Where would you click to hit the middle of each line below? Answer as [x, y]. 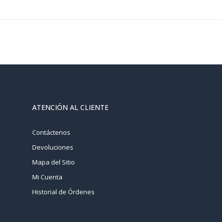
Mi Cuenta [47, 177]
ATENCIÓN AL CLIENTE [70, 107]
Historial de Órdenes [63, 192]
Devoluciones [53, 147]
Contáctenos [51, 132]
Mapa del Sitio [54, 162]
